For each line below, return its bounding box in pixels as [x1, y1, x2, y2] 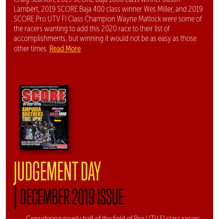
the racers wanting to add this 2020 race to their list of [14, 23, 170, 33]
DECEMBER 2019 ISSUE [20, 184, 124, 209]
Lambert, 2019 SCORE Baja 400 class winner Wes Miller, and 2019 [14, 4, 203, 14]
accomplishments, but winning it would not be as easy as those [14, 33, 197, 43]
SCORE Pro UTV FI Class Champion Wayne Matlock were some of [14, 14, 202, 23]
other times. [14, 44, 49, 53]
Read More [49, 43, 81, 53]
